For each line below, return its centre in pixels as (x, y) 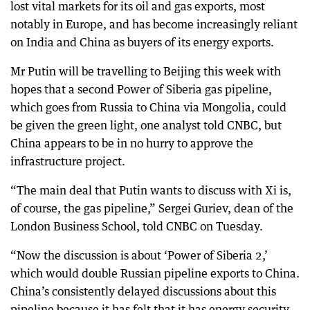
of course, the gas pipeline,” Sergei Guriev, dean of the (152, 208)
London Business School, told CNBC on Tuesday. (137, 226)
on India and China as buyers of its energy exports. (142, 42)
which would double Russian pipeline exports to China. (155, 273)
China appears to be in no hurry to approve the (132, 143)
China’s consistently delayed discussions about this (143, 291)
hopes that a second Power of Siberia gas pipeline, (141, 89)
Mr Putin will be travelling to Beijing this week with (146, 71)
